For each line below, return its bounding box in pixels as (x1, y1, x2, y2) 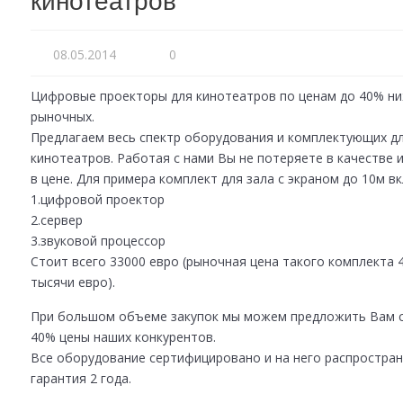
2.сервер (31, 210, 83, 228)
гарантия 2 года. (31, 369, 131, 387)
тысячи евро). (31, 273, 115, 291)
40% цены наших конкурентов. (31, 327, 216, 345)
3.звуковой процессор (31, 231, 166, 249)
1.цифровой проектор (31, 190, 165, 208)
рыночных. (31, 107, 94, 125)
